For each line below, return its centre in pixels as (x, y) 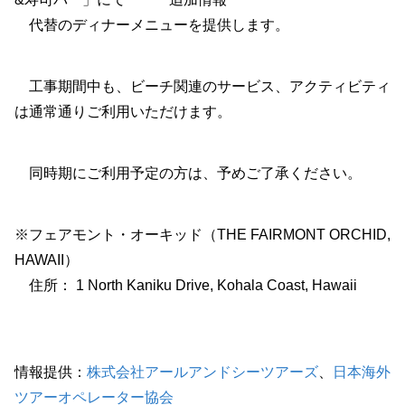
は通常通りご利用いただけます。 (123, 112)
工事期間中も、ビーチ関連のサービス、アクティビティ (202, 86)
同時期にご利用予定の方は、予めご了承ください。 (188, 173)
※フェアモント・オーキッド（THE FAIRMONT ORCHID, (202, 235)
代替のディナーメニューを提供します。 (152, 25)
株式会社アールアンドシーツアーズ (202, 372)
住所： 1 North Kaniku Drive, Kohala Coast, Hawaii (186, 285)
